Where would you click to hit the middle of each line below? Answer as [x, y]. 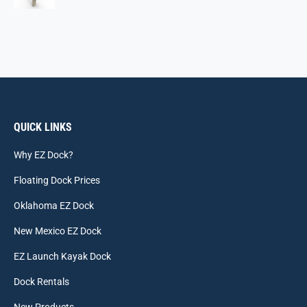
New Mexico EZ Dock [58, 231]
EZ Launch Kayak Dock [62, 256]
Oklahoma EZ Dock [54, 206]
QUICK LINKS [43, 127]
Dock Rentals [41, 282]
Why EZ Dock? [44, 155]
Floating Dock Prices [57, 180]
